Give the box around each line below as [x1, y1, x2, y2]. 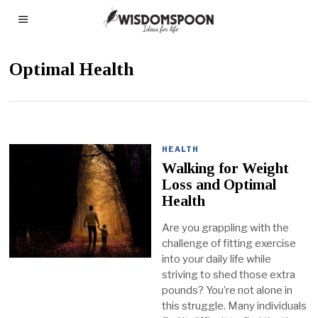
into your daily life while [162, 253, 272, 266]
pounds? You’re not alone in [162, 284, 293, 297]
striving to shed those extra [162, 268, 296, 282]
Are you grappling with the [162, 221, 290, 235]
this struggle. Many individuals [162, 300, 307, 313]
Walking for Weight [162, 160, 290, 177]
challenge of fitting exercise [162, 237, 297, 251]
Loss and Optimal [162, 176, 277, 194]
